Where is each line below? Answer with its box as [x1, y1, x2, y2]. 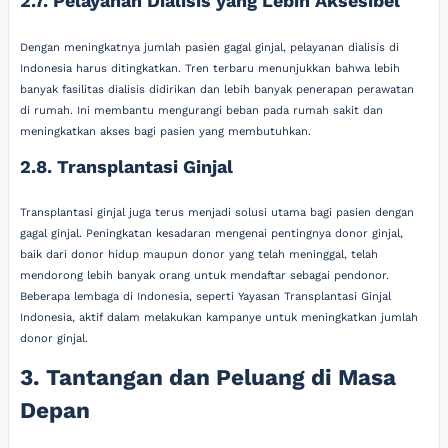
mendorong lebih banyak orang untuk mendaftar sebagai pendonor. [20, 269, 390, 283]
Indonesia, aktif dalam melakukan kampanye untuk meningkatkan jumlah [20, 311, 419, 325]
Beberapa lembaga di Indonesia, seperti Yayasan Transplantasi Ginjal [20, 290, 392, 304]
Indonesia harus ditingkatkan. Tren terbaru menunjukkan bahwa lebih [20, 61, 401, 75]
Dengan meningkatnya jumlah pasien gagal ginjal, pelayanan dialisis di [20, 40, 400, 54]
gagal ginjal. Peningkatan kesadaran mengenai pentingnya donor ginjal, [20, 227, 404, 241]
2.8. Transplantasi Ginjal [20, 155, 234, 177]
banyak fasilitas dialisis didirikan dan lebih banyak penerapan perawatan [20, 82, 415, 96]
